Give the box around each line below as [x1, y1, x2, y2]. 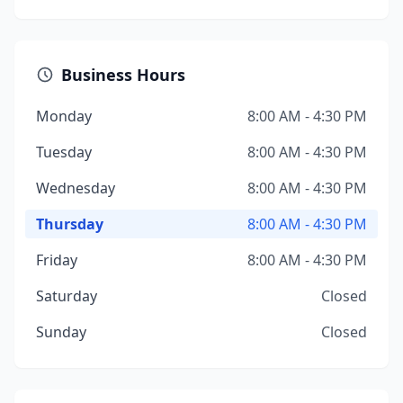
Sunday [36, 322, 86, 342]
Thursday [36, 214, 103, 234]
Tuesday [36, 142, 92, 162]
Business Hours [61, 64, 185, 85]
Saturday [36, 286, 97, 306]
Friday [36, 250, 77, 270]
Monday [36, 106, 92, 126]
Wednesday [36, 178, 115, 198]
